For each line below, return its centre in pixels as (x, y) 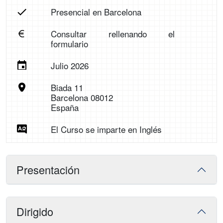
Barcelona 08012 (82, 98)
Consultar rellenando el (113, 34)
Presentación (48, 170)
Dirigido (35, 212)
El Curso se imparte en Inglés (106, 129)
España (64, 108)
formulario (69, 44)
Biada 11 (67, 88)
